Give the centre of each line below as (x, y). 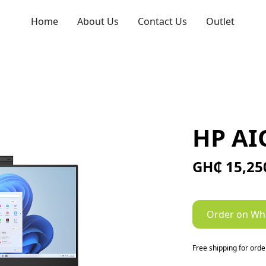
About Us (98, 21)
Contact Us (163, 21)
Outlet (221, 21)
